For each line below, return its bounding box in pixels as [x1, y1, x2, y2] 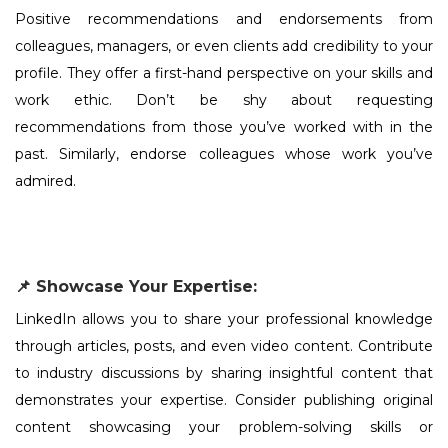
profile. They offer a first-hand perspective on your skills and [15, 64, 433, 83]
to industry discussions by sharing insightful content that [15, 364, 433, 383]
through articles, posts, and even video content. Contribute [15, 337, 433, 356]
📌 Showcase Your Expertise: [15, 277, 257, 297]
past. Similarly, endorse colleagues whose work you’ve [15, 145, 433, 164]
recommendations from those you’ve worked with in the [15, 118, 433, 137]
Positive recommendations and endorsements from [15, 10, 433, 29]
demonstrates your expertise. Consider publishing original [15, 391, 433, 410]
